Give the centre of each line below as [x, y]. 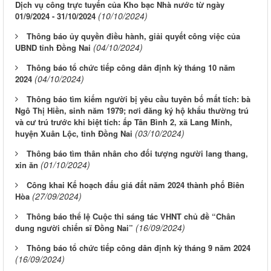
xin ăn [27, 165]
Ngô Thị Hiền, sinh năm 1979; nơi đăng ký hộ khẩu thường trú [132, 111]
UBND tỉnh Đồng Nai [53, 48]
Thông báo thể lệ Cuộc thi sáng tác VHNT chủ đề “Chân [131, 217]
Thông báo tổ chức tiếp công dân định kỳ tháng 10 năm [131, 68]
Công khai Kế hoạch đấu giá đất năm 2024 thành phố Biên [135, 185]
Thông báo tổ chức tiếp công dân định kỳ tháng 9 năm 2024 [139, 248]
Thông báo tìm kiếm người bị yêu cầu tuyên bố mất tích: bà [139, 99]
